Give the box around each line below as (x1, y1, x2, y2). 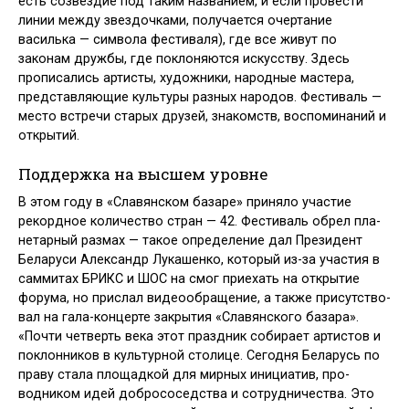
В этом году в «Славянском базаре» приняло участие (18, 194, 351, 210)
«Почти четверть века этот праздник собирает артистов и (18, 328, 381, 344)
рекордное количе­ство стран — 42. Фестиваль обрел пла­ (18, 213, 381, 229)
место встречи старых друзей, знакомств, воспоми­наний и (18, 109, 386, 125)
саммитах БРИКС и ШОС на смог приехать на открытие (18, 270, 360, 287)
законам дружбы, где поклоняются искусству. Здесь (18, 51, 350, 68)
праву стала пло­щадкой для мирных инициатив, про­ (18, 366, 350, 383)
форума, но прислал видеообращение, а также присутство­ (18, 289, 391, 306)
